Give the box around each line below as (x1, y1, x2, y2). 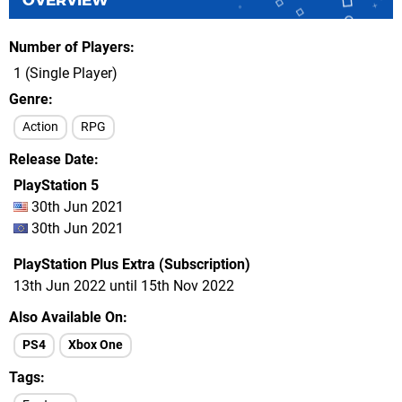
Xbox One (68, 337, 123, 353)
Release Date (9, 151, 94, 168)
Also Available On (9, 309, 123, 326)
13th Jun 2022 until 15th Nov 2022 (13, 277, 234, 294)
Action (22, 119, 58, 135)
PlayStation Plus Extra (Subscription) (13, 256, 250, 273)
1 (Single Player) (13, 65, 118, 82)
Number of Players (9, 39, 130, 56)
